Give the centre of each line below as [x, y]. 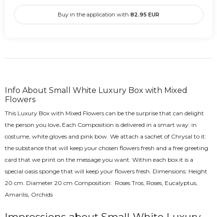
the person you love [32, 124]
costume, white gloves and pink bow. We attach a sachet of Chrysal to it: [106, 136]
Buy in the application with [94, 14]
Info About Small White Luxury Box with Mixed [96, 90]
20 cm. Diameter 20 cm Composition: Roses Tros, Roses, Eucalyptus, [101, 183]
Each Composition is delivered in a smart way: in [129, 124]
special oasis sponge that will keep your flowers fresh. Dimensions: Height [106, 171]
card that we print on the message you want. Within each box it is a [99, 159]
